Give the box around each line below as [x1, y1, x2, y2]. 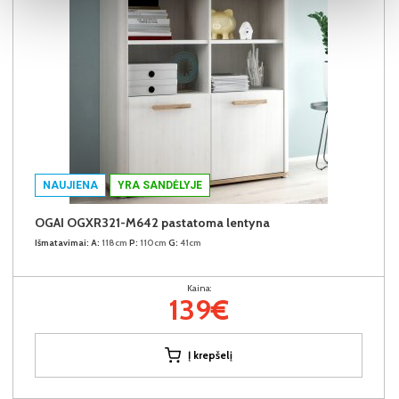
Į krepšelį [188, 347, 232, 362]
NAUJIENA [43, 178, 98, 191]
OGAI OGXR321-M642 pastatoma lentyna [35, 214, 270, 231]
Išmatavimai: [35, 236, 89, 248]
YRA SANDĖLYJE [118, 178, 202, 191]
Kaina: [186, 281, 211, 294]
